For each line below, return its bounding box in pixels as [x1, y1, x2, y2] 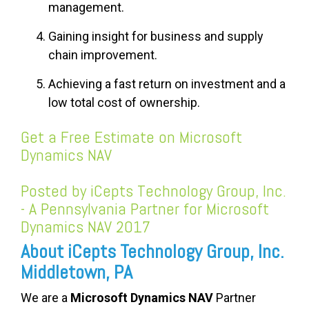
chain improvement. [48, 48, 157, 63]
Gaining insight [48, 29, 132, 44]
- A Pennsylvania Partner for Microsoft [21, 198, 269, 220]
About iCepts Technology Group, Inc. [21, 239, 284, 264]
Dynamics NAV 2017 [21, 216, 150, 238]
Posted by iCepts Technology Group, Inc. [21, 180, 286, 202]
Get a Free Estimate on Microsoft [21, 126, 242, 148]
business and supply [148, 29, 263, 44]
